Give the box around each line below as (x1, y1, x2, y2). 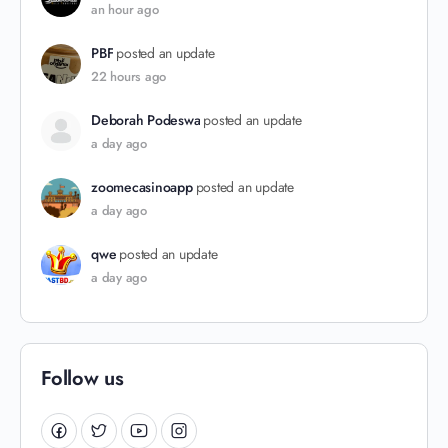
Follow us (41, 364, 124, 393)
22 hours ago (91, 67, 167, 86)
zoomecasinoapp (91, 177, 193, 197)
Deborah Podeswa (91, 110, 201, 130)
